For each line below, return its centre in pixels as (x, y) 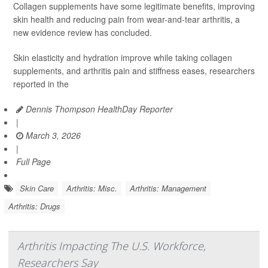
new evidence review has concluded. (83, 32)
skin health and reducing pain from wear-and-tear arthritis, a (127, 19)
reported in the (41, 83)
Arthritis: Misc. (92, 188)
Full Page (33, 161)
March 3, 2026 (52, 135)
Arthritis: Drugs (34, 206)
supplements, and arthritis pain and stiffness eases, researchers (134, 70)
